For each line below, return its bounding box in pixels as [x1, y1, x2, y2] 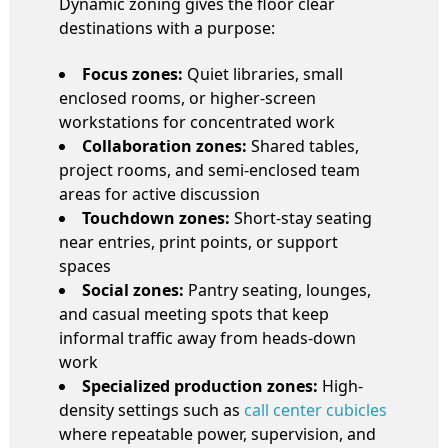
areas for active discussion [59, 182, 260, 205]
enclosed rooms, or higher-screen [59, 86, 316, 109]
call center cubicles [244, 398, 387, 421]
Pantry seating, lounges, [184, 278, 371, 301]
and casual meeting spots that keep [59, 302, 329, 325]
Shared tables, [247, 134, 359, 157]
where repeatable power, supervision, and [59, 422, 376, 445]
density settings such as [59, 398, 244, 421]
